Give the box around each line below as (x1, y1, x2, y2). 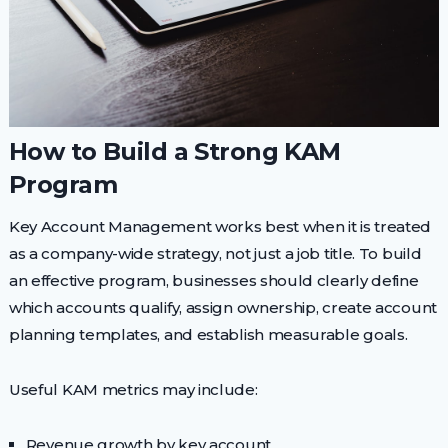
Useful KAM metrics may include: (8, 379, 258, 399)
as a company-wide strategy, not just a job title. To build (8, 243, 422, 263)
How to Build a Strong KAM (8, 136, 341, 166)
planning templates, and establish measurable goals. (8, 324, 408, 344)
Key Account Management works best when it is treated (8, 216, 432, 236)
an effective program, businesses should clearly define (8, 270, 419, 290)
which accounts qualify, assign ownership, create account (8, 297, 437, 317)
